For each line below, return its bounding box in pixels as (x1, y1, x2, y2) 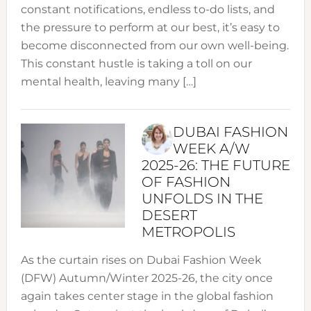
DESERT (141, 207, 197, 224)
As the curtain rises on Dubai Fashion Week (20, 253, 262, 267)
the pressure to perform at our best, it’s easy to (20, 21, 280, 35)
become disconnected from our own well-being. (20, 39, 289, 53)
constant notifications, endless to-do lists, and (20, 3, 275, 17)
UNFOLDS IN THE (141, 190, 263, 208)
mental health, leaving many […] (20, 75, 196, 89)
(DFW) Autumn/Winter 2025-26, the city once (20, 271, 273, 285)
